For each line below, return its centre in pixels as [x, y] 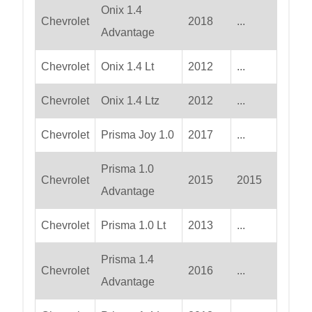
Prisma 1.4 [127, 260]
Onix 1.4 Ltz [130, 101]
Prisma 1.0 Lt [133, 226]
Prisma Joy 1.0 [138, 135]
